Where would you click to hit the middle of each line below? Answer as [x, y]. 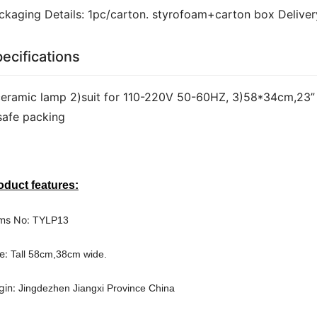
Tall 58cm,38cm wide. [59, 254]
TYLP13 [51, 220]
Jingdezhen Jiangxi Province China [97, 288]
